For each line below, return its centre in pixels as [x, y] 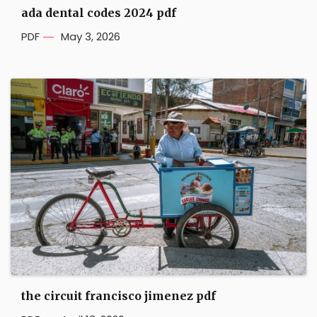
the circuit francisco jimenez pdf [119, 296]
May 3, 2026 [91, 36]
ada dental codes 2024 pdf [99, 12]
